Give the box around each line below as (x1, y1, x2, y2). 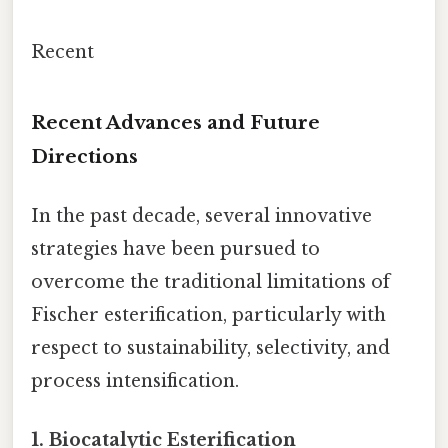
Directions (31, 144, 138, 168)
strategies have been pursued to (31, 237, 320, 260)
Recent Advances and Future (31, 110, 320, 134)
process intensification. (31, 369, 239, 392)
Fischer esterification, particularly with (31, 303, 386, 326)
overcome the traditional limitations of (31, 270, 390, 293)
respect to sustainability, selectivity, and (31, 336, 390, 359)
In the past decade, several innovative (31, 204, 372, 227)
